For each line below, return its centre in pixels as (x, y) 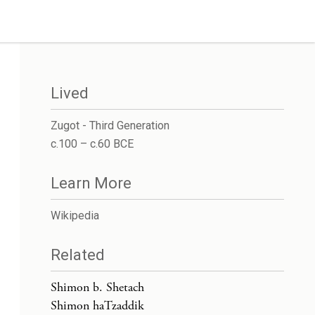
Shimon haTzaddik (97, 306)
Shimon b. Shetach (97, 287)
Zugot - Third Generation (110, 126)
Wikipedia (75, 216)
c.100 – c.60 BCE (92, 144)
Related (78, 255)
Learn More (91, 183)
